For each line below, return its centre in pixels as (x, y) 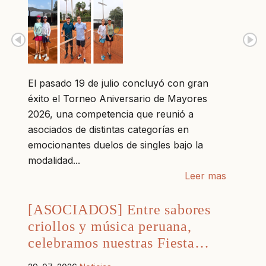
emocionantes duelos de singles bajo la (115, 145)
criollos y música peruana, (110, 226)
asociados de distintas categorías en (108, 129)
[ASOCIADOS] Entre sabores (119, 209)
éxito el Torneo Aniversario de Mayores (118, 98)
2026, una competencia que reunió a (111, 114)
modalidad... (54, 160)
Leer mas (205, 175)
